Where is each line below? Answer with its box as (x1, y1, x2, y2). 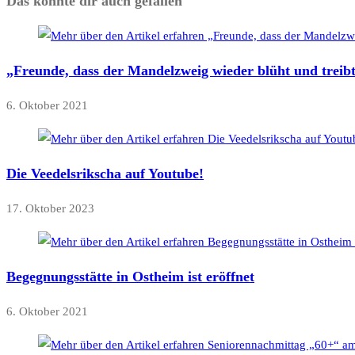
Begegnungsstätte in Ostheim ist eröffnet (6, 269, 254, 285)
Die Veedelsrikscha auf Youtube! (6, 166, 204, 182)
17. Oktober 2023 (6, 202, 94, 216)
